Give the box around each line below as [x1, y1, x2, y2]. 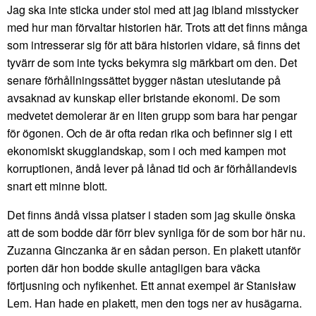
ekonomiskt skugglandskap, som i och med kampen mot [7, 142, 286, 159]
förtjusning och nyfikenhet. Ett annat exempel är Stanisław [7, 277, 296, 294]
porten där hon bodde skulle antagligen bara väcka [7, 260, 260, 276]
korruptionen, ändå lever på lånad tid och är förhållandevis [7, 160, 297, 177]
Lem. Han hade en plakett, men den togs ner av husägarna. [7, 295, 302, 312]
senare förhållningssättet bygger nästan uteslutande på [7, 72, 281, 89]
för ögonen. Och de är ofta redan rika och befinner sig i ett [7, 125, 292, 142]
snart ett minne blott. [7, 178, 107, 195]
